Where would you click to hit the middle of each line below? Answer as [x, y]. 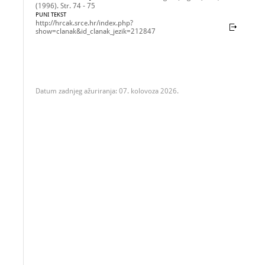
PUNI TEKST [51, 14]
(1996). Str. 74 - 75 [65, 6]
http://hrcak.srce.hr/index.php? [84, 23]
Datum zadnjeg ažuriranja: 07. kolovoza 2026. [107, 91]
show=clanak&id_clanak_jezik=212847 [96, 31]
